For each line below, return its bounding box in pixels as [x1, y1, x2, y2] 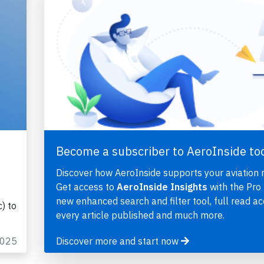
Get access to [55, 181, 117, 193]
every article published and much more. [55, 209, 225, 222]
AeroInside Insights [116, 181, 207, 193]
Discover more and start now [55, 235, 181, 247]
